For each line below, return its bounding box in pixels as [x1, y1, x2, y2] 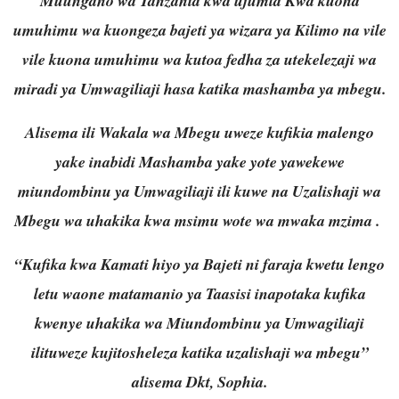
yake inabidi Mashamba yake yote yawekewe [54, 150, 345, 173]
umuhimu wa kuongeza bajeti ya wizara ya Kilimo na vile [12, 18, 387, 41]
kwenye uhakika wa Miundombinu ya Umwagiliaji [35, 311, 364, 334]
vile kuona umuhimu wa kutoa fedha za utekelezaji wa [22, 47, 377, 70]
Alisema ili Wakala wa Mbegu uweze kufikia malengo [25, 120, 374, 143]
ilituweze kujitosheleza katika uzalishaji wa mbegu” [30, 340, 369, 363]
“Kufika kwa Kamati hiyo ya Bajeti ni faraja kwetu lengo [14, 252, 385, 275]
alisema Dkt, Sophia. [132, 370, 267, 393]
